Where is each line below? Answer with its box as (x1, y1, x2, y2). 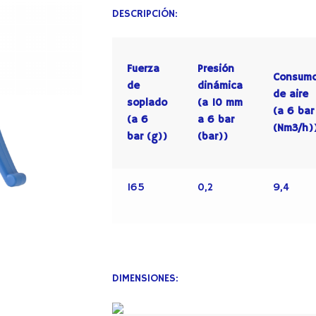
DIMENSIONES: (111, 272, 178, 286)
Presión (197, 61, 235, 75)
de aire (273, 87, 309, 101)
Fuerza (127, 61, 160, 75)
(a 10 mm (197, 95, 243, 109)
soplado (127, 95, 168, 109)
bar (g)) (127, 129, 168, 143)
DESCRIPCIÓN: (111, 6, 178, 20)
